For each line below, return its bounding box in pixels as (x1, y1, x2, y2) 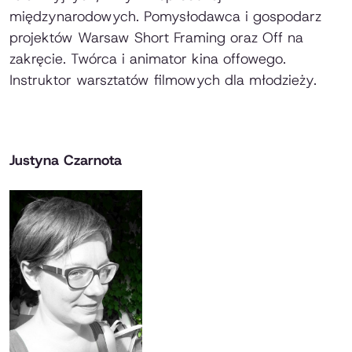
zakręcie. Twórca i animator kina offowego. (9, 49, 286, 69)
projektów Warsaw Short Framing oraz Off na (9, 28, 303, 48)
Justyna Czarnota (9, 151, 122, 170)
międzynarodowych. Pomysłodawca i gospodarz (9, 7, 321, 27)
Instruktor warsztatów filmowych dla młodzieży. (9, 71, 317, 90)
